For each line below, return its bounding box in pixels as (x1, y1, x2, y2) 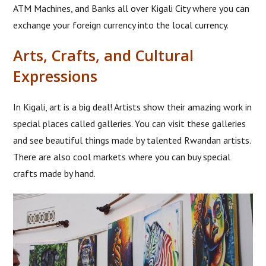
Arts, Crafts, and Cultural (13, 45, 194, 65)
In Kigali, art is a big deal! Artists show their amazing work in (13, 100, 252, 113)
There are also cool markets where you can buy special (13, 150, 231, 163)
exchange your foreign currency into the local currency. (13, 18, 229, 31)
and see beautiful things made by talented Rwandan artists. (13, 134, 251, 146)
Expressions (13, 65, 98, 86)
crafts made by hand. (13, 167, 96, 179)
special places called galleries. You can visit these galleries (13, 117, 246, 129)
